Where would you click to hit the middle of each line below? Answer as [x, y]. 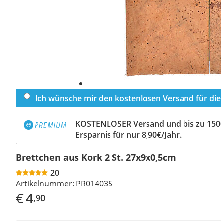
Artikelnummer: [45, 183]
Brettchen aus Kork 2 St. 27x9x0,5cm [96, 157]
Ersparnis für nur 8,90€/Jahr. [129, 134]
